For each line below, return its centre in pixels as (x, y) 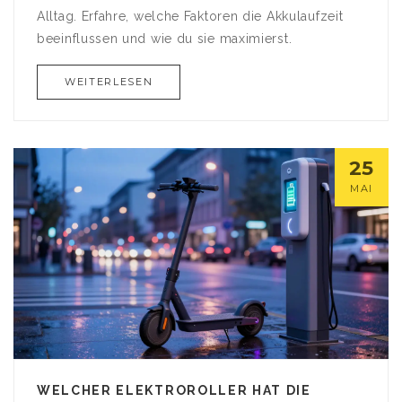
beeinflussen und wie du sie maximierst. (165, 39)
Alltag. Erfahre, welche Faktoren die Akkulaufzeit (190, 17)
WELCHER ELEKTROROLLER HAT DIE (174, 391)
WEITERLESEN (109, 82)
